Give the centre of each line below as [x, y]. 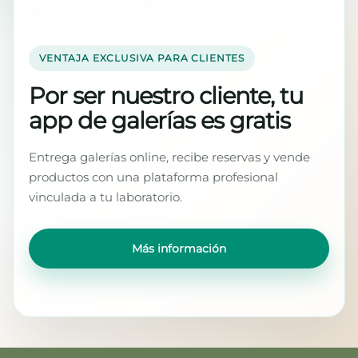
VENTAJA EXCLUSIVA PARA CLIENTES [142, 58]
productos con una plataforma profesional [153, 177]
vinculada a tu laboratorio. [105, 197]
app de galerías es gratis [159, 120]
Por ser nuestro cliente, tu [166, 95]
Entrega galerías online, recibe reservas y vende [169, 157]
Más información [179, 248]
